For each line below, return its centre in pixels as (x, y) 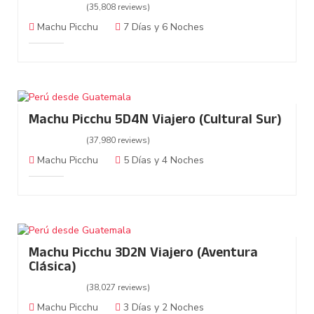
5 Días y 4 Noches (162, 161)
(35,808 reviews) (118, 7)
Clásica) (53, 268)
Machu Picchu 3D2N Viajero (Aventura (143, 254)
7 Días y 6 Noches (162, 27)
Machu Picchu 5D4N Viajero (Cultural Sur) (155, 121)
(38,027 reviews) (118, 288)
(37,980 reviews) (118, 141)
